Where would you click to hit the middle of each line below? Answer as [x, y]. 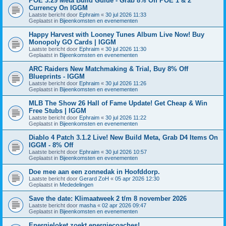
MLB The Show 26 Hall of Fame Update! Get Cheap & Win [118, 103]
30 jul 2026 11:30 [126, 49]
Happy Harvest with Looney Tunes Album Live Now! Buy [117, 34]
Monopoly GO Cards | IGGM [72, 42]
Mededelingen [76, 184]
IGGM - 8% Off [51, 145]
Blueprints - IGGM [57, 76]
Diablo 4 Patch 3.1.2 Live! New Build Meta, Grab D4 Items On [123, 137]
